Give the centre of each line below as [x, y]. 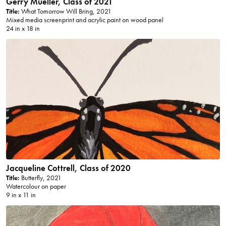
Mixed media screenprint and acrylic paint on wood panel [84, 20]
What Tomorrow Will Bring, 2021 [65, 11]
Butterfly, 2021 [40, 178]
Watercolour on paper [36, 186]
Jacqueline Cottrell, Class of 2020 [68, 168]
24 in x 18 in [23, 28]
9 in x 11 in [21, 195]
